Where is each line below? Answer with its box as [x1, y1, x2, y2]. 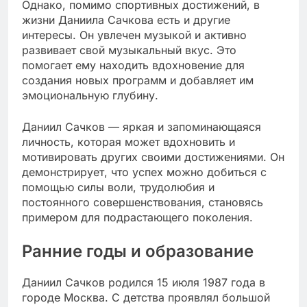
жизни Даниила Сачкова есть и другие [22, 12, 230, 27]
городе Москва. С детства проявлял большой [22, 290, 270, 304]
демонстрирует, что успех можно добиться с [22, 164, 267, 179]
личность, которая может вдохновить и [22, 134, 235, 149]
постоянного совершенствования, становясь [22, 195, 263, 209]
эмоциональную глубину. [22, 88, 158, 102]
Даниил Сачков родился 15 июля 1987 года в [22, 275, 265, 289]
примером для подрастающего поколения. [22, 210, 253, 224]
